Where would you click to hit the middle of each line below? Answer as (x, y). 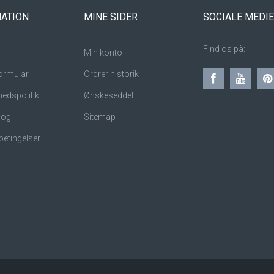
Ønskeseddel (109, 95)
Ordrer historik (111, 74)
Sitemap (99, 117)
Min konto (103, 53)
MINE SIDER (110, 17)
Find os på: (224, 49)
